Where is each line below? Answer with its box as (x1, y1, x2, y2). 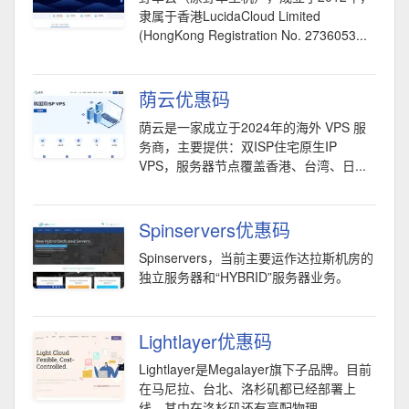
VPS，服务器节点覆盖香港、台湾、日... (139, 156, 366, 174)
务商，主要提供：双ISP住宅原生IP (139, 137, 337, 155)
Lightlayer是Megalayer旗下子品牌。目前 (139, 360, 372, 378)
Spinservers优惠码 (139, 216, 290, 243)
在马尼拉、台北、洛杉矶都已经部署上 (139, 379, 356, 397)
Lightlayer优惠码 (139, 328, 272, 354)
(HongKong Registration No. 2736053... (139, 26, 367, 44)
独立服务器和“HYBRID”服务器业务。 (139, 267, 349, 286)
